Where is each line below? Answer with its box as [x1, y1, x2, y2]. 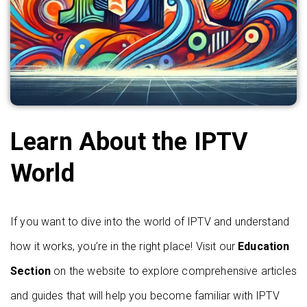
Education [238, 240, 290, 253]
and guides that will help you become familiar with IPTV [10, 289, 280, 302]
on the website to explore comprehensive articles [51, 265, 297, 278]
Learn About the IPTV [10, 127, 249, 156]
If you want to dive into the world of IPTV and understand [10, 215, 290, 228]
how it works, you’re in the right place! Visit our [10, 240, 238, 253]
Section [10, 265, 51, 278]
